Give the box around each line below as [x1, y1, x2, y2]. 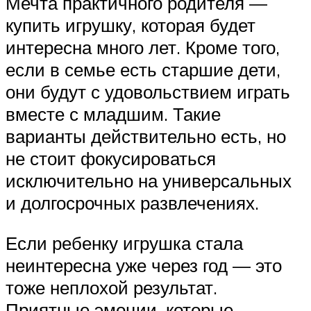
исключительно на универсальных [6, 169, 292, 192]
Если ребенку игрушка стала [6, 231, 243, 254]
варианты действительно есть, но [6, 125, 286, 147]
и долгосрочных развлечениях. [6, 192, 259, 214]
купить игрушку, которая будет [6, 14, 255, 36]
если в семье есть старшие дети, [6, 58, 280, 81]
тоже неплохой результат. [6, 276, 217, 299]
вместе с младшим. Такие [6, 103, 221, 125]
